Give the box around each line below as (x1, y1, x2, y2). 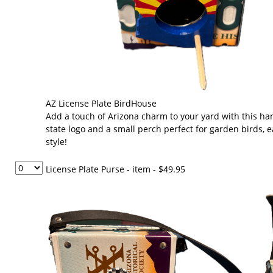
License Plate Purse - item (46, 163, 151, 175)
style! (46, 136, 67, 147)
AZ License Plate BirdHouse (46, 97, 157, 109)
